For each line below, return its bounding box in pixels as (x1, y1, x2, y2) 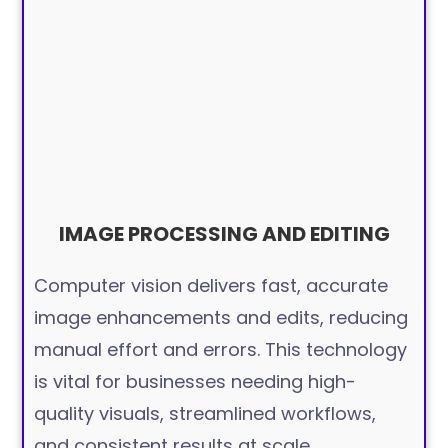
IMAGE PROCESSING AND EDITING (58, 220, 390, 249)
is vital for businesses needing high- (34, 369, 357, 395)
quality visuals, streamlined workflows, (34, 401, 377, 427)
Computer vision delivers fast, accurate (34, 273, 389, 299)
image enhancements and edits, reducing (34, 305, 409, 331)
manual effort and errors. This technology (34, 337, 408, 363)
